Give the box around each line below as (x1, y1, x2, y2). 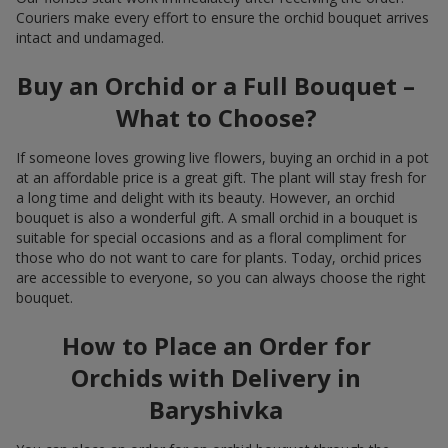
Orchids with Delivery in (71, 360, 361, 394)
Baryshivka (149, 392, 283, 426)
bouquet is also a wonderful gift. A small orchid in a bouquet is (16, 207, 418, 227)
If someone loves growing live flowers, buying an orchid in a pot (16, 147, 429, 167)
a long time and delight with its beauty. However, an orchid (16, 187, 395, 207)
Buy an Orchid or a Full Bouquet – (17, 68, 415, 102)
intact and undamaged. (16, 27, 164, 47)
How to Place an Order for (61, 328, 371, 362)
